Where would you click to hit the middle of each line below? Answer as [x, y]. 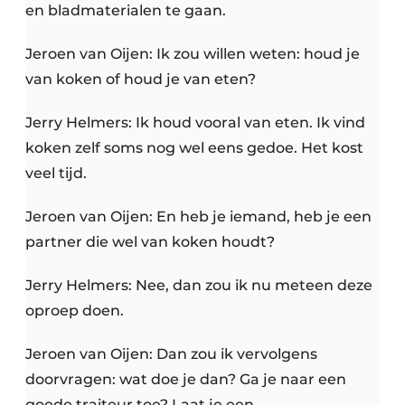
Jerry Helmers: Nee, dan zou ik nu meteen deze [199, 286]
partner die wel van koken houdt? [150, 242]
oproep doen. [75, 311]
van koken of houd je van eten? [141, 80]
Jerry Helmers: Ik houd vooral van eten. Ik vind [195, 123]
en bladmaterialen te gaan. [126, 11]
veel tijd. [56, 174]
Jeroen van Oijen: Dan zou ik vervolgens [171, 354]
